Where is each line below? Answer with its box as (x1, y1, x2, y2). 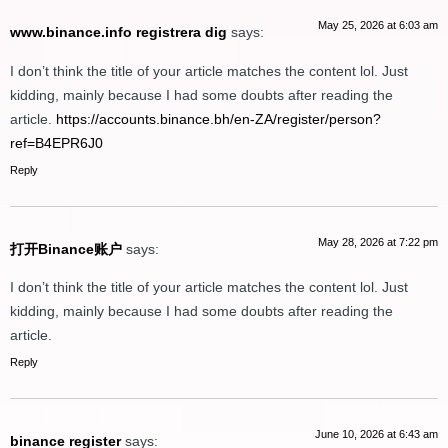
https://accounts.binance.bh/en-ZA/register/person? (56, 110, 381, 127)
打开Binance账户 (10, 240, 122, 257)
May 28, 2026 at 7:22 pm (318, 235, 438, 248)
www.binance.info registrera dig (10, 24, 227, 41)
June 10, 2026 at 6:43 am (315, 427, 438, 440)
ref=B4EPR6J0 (10, 134, 103, 151)
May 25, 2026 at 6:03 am (318, 19, 438, 32)
